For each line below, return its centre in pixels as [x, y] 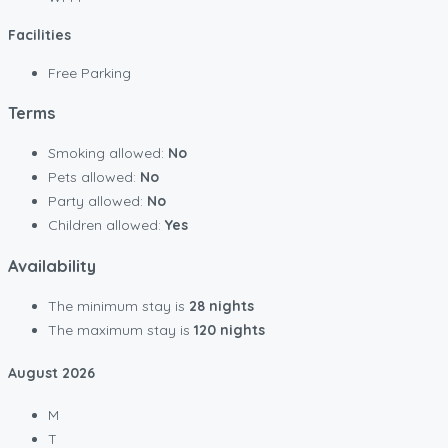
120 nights [229, 330]
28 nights [221, 306]
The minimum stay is [118, 306]
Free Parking [89, 72]
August [35, 372]
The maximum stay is [121, 330]
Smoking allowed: [108, 153]
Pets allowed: [94, 177]
